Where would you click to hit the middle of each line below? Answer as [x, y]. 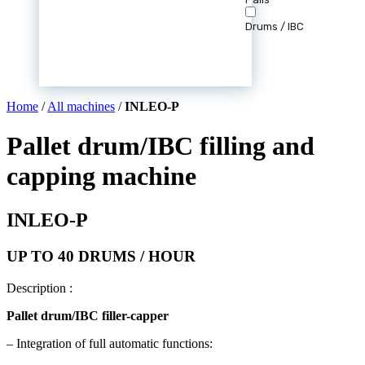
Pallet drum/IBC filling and [161, 146]
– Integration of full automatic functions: [110, 343]
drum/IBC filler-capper [105, 315]
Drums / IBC [275, 26]
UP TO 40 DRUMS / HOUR [101, 256]
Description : [40, 288]
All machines [81, 106]
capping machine [101, 176]
